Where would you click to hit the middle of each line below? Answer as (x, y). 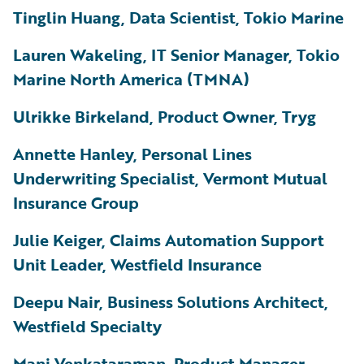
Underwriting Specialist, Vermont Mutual (170, 178)
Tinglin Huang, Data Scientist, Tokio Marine (178, 17)
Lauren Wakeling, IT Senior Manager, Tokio (176, 54)
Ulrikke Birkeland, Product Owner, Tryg (165, 116)
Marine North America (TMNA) (131, 78)
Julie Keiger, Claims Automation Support (169, 239)
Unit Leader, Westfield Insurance (137, 264)
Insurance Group (76, 202)
